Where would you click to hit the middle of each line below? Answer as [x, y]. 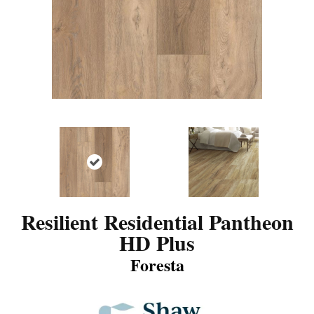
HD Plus [157, 242]
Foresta [157, 264]
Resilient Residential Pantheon [157, 221]
